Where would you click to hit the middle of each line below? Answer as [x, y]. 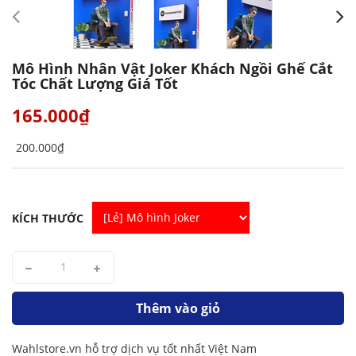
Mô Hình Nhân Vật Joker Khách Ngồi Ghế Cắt [172, 68]
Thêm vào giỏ [178, 308]
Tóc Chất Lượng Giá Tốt [95, 83]
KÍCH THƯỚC [48, 218]
